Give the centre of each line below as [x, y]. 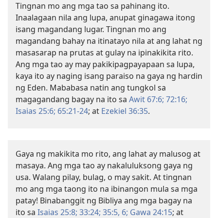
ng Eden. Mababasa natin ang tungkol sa [91, 88]
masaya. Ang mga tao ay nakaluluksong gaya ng [104, 165]
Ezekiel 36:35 [125, 111]
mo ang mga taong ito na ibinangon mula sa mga [107, 189]
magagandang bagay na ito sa [72, 99]
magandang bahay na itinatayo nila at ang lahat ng [109, 41]
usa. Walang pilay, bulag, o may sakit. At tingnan [104, 177]
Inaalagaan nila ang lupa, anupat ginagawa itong [105, 18]
